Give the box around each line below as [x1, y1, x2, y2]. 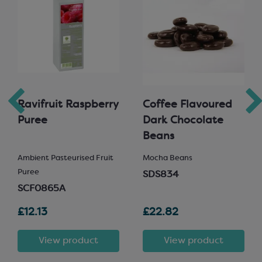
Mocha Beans [143, 155, 192, 162]
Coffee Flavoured [143, 100, 232, 110]
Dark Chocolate [143, 116, 223, 126]
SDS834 [143, 170, 179, 180]
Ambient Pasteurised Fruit [18, 155, 113, 162]
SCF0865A [18, 184, 65, 194]
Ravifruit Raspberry [18, 100, 118, 110]
